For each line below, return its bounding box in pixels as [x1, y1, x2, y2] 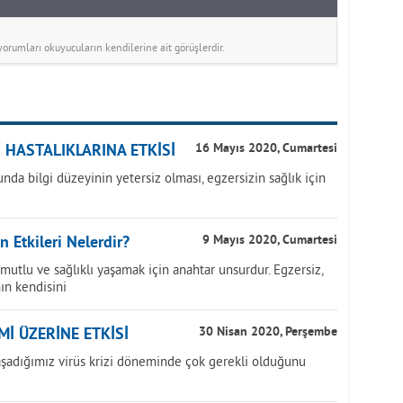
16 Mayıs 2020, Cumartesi [195, 141, 337, 157]
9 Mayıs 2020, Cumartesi [202, 233, 337, 248]
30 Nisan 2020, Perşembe [199, 325, 337, 340]
